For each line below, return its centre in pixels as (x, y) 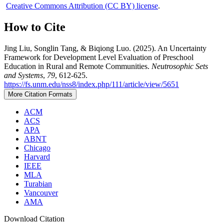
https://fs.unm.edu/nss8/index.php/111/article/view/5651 (91, 84)
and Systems (23, 75)
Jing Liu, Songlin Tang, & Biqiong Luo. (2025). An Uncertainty (105, 48)
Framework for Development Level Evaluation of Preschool (99, 57)
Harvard (37, 157)
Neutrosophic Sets (180, 66)
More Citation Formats (40, 94)
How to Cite (35, 27)
